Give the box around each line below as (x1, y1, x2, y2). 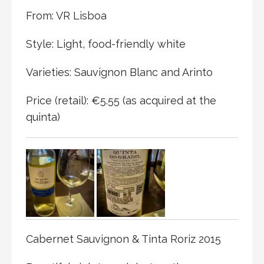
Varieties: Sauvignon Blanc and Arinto (26, 65, 213, 78)
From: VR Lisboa (26, 9, 107, 22)
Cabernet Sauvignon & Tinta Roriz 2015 (26, 233, 221, 246)
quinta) (26, 110, 60, 123)
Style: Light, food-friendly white (26, 37, 186, 50)
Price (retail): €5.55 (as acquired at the (26, 94, 216, 107)
